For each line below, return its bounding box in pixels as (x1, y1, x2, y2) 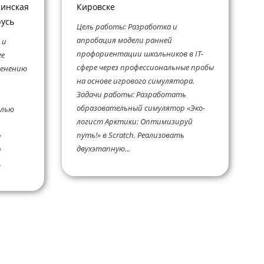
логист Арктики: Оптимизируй (76, 116, 193, 127)
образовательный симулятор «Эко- (76, 103, 205, 114)
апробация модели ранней (76, 35, 172, 46)
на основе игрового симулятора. (76, 75, 194, 87)
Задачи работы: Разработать (76, 89, 186, 100)
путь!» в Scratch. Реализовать (76, 130, 184, 141)
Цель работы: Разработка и (76, 21, 177, 32)
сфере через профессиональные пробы (76, 62, 214, 73)
